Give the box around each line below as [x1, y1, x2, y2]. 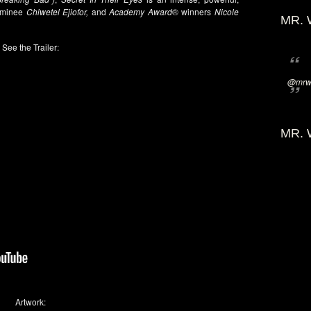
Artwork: [15, 296, 46, 308]
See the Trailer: [2, 41, 59, 53]
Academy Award [109, 6, 172, 17]
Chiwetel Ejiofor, [26, 6, 89, 17]
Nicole [215, 6, 239, 17]
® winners [171, 6, 215, 17]
